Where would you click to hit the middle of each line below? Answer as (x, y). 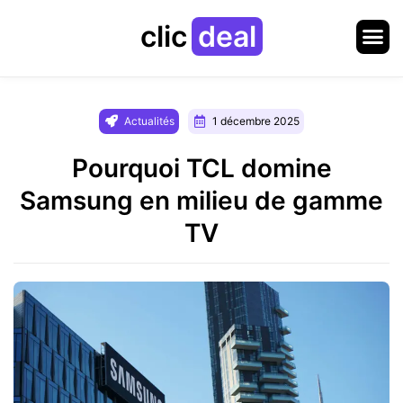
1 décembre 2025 (256, 121)
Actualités (149, 121)
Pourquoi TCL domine (201, 168)
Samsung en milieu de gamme (201, 200)
